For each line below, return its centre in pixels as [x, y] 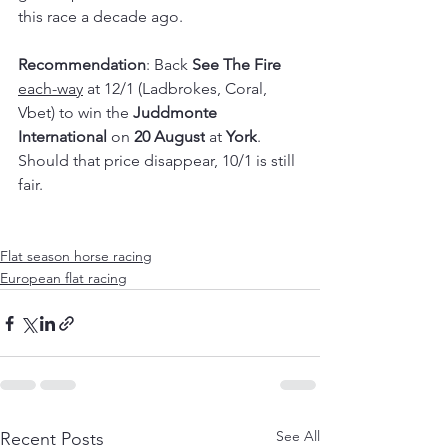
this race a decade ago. [100, 17]
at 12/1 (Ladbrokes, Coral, [177, 89]
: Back [169, 65]
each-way [50, 89]
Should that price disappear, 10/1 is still [158, 161]
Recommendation [82, 65]
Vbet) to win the [75, 113]
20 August [169, 137]
